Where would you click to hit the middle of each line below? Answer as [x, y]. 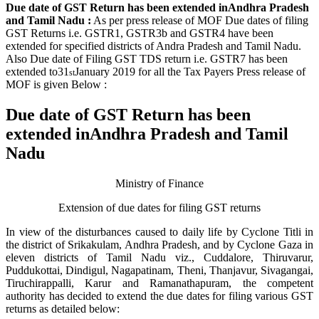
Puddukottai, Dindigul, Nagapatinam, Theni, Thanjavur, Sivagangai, [159, 271]
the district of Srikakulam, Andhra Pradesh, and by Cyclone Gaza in [159, 245]
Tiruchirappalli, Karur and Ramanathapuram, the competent [159, 283]
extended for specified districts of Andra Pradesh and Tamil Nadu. [153, 46]
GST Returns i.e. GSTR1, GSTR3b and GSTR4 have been [140, 33]
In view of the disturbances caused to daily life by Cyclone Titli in [159, 232]
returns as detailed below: [63, 309]
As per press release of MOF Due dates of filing [200, 21]
